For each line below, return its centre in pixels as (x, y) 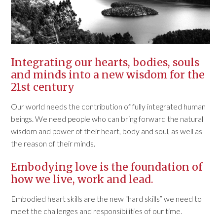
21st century (43, 87)
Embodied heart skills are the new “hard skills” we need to (107, 198)
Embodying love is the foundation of (107, 167)
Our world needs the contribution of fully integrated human (109, 106)
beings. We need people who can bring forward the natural (107, 118)
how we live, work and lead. (82, 179)
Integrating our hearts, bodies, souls (105, 62)
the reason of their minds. (53, 143)
